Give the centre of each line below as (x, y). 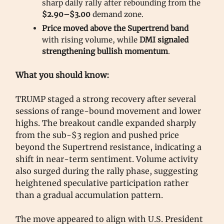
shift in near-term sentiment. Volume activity (107, 159)
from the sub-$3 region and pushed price (97, 135)
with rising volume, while (91, 40)
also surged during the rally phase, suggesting (107, 171)
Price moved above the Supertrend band (115, 28)
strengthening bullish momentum (105, 51)
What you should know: (62, 75)
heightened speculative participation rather (102, 183)
